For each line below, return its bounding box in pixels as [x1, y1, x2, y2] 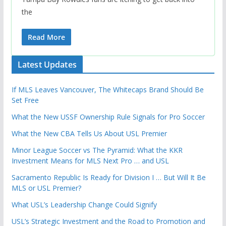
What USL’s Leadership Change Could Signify [11, 200, 157, 210]
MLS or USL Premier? [11, 183, 81, 193]
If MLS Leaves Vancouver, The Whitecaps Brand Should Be [11, 85, 204, 95]
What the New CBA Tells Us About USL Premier [11, 129, 167, 139]
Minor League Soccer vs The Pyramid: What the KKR [11, 145, 183, 155]
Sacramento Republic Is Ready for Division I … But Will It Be [11, 173, 206, 183]
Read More [27, 32, 65, 42]
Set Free [11, 95, 39, 105]
